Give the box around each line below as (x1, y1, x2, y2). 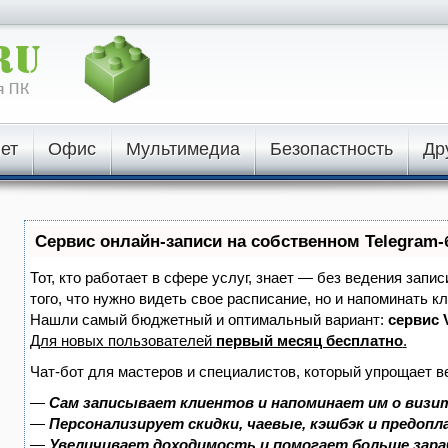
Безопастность (269, 139, 393, 159)
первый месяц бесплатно (215, 332, 403, 349)
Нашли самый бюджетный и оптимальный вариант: (29, 311, 388, 328)
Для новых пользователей (29, 332, 216, 349)
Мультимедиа (125, 139, 240, 159)
